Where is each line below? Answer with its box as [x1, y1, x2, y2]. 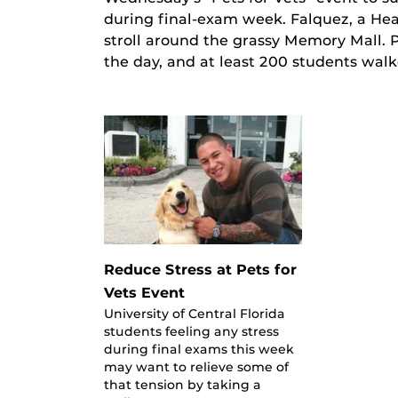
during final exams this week [104, 341, 294, 356]
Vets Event [104, 283, 185, 301]
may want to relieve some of [104, 359, 289, 374]
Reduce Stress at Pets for [104, 260, 297, 278]
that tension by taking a [104, 377, 261, 392]
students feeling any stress [104, 323, 279, 338]
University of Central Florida [104, 306, 285, 321]
